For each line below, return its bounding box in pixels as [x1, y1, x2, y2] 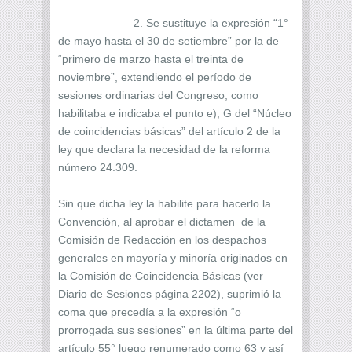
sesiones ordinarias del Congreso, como [58, 88, 258, 101]
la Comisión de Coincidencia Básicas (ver [58, 269, 263, 282]
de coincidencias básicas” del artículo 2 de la [58, 124, 280, 137]
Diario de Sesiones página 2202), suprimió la [58, 287, 281, 300]
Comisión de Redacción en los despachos [58, 233, 266, 246]
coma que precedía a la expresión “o [58, 305, 241, 318]
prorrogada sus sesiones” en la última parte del [58, 323, 293, 336]
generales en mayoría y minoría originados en [58, 251, 288, 264]
